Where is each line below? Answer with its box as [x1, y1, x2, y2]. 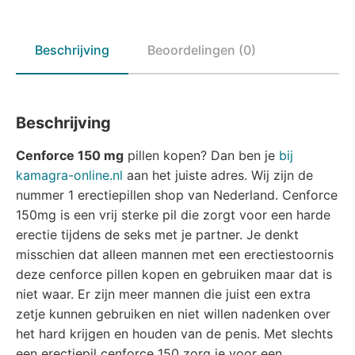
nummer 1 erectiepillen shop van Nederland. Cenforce [16, 187, 338, 203]
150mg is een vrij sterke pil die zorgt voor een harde [16, 207, 330, 223]
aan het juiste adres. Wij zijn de [123, 167, 313, 183]
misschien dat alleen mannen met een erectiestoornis [16, 246, 334, 262]
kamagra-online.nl [16, 167, 123, 183]
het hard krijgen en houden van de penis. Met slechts [16, 326, 333, 342]
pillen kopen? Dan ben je [124, 147, 279, 163]
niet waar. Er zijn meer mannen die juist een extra [16, 286, 311, 302]
